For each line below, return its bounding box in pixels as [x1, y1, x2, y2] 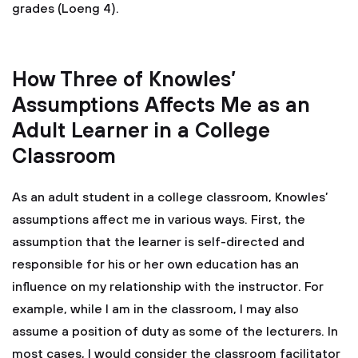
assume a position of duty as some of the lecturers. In [12, 324, 338, 340]
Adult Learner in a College [12, 118, 270, 145]
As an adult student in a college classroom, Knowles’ [12, 189, 328, 205]
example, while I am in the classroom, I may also [12, 301, 299, 317]
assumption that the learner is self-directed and [12, 234, 304, 250]
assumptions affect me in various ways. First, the [12, 212, 305, 228]
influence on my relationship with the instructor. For [12, 279, 324, 295]
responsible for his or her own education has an [12, 257, 299, 272]
